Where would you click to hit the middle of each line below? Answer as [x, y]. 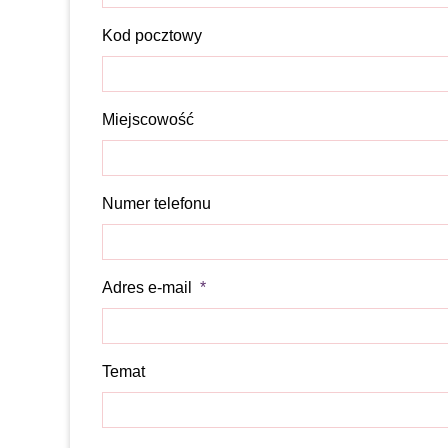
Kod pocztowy [152, 35]
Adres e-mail [147, 287]
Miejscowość [148, 119]
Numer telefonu [157, 203]
